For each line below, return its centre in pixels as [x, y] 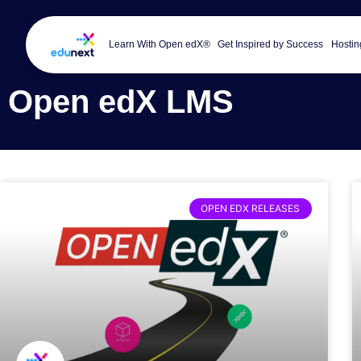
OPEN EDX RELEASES [251, 208]
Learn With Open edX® [159, 45]
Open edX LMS [121, 101]
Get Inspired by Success [271, 45]
